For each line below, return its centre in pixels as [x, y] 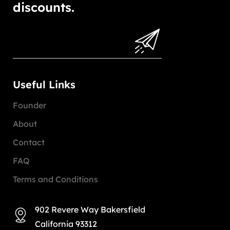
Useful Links [44, 85]
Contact [29, 142]
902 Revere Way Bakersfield [90, 210]
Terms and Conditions [55, 179]
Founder [30, 106]
